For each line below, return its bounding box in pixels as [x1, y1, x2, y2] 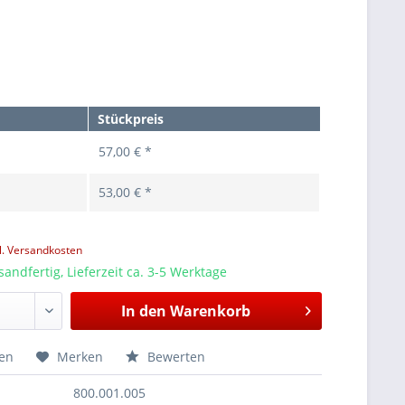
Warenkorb [169, 301, 250, 321]
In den [120, 301, 166, 321]
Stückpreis [98, 110, 165, 127]
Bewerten [144, 348, 206, 365]
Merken [57, 348, 104, 365]
